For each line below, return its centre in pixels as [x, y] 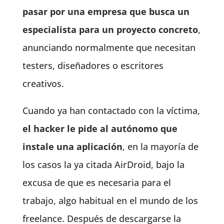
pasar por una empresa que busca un [106, 11]
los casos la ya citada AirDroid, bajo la [103, 164]
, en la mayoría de [160, 146]
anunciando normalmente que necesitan [109, 47]
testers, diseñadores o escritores [93, 65]
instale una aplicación [72, 146]
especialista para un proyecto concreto [110, 29]
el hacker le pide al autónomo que [100, 128]
